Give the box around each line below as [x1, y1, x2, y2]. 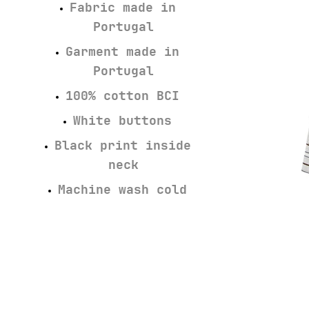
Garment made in [66, 43, 179, 60]
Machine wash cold [58, 181, 187, 198]
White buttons [73, 112, 172, 129]
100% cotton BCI [66, 88, 179, 104]
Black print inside [54, 137, 191, 154]
